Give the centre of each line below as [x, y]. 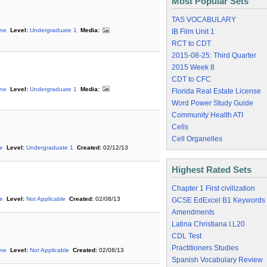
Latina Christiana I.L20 [208, 224]
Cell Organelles [197, 139]
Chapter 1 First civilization [213, 188]
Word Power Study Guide [212, 103]
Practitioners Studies [205, 248]
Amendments [193, 212]
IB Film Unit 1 [193, 32]
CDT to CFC [191, 79]
